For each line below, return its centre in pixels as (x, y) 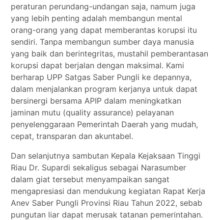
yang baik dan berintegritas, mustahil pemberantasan (110, 54)
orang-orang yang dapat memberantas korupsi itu (104, 30)
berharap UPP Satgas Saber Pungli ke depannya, (101, 77)
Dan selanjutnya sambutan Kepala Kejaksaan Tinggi (106, 156)
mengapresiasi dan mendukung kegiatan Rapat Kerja (108, 191)
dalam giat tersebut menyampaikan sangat (90, 179)
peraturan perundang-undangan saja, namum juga (103, 6)
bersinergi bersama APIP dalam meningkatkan (96, 101)
